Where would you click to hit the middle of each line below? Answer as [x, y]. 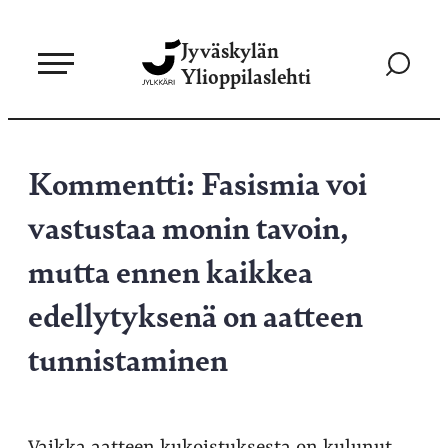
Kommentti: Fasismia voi [197, 182]
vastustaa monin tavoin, [188, 226]
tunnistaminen [128, 358]
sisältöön [40, 73]
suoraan [37, 49]
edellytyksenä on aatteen [195, 314]
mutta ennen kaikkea [170, 270]
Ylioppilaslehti [246, 75]
